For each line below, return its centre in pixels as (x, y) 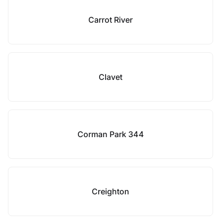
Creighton (110, 191)
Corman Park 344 (110, 134)
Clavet (110, 77)
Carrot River (110, 20)
